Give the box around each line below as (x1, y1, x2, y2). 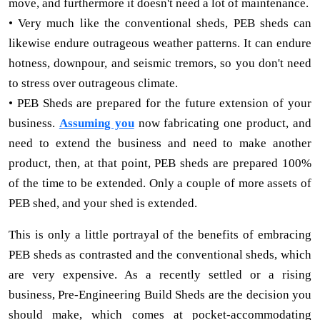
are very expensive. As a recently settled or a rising (9, 268, 311, 282)
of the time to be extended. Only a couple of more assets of (9, 176, 311, 191)
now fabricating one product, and (134, 116, 312, 131)
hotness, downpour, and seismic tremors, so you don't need (9, 56, 311, 71)
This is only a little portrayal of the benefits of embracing (9, 228, 311, 242)
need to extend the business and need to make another (9, 136, 311, 151)
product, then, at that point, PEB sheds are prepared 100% (9, 156, 311, 171)
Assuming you (59, 116, 134, 131)
